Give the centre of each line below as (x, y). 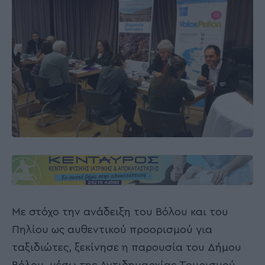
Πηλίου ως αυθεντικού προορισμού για (112, 230)
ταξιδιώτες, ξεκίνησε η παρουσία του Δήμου (127, 248)
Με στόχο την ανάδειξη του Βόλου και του (120, 212)
